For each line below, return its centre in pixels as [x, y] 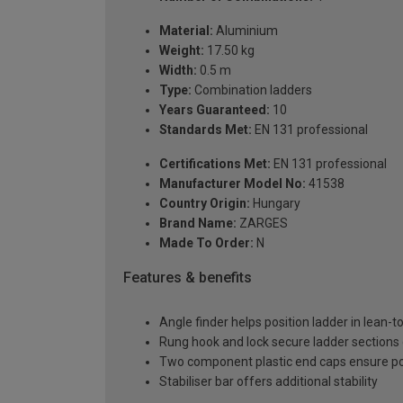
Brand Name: [198, 223]
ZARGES [262, 223]
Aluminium [246, 30]
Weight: [182, 50]
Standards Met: [206, 129]
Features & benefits [188, 277]
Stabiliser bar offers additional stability [269, 382]
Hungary [275, 203]
